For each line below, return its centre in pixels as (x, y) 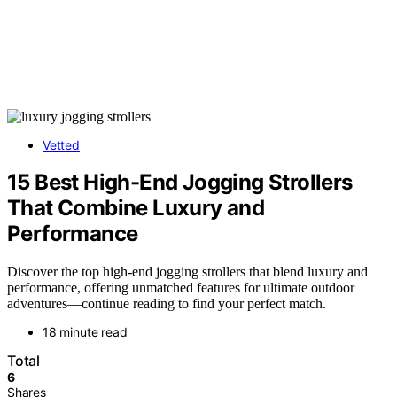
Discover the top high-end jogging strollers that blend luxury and (187, 272)
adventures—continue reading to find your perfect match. (167, 304)
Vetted (61, 144)
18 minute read (85, 332)
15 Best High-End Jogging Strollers (180, 183)
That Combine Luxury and (136, 208)
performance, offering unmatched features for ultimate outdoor (181, 288)
